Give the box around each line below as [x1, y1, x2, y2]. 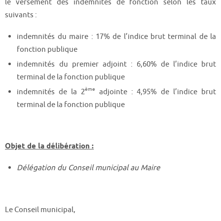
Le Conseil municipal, [5, 205, 75, 215]
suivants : [5, 10, 37, 20]
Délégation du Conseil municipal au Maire [17, 163, 161, 173]
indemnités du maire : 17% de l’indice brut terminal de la [17, 31, 216, 41]
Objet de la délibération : [5, 141, 94, 152]
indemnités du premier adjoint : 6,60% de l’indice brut [17, 59, 216, 69]
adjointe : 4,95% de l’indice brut [95, 86, 217, 97]
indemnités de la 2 [17, 86, 85, 97]
